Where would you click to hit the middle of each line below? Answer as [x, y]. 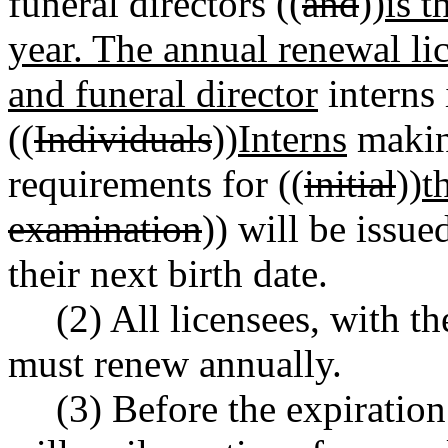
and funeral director [163, 93]
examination [105, 228]
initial [350, 183]
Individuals [123, 138]
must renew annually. [175, 363]
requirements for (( [156, 183]
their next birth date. [168, 273]
